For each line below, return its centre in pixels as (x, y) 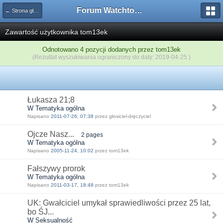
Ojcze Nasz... (51, 134)
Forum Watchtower (138, 10)
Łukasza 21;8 (51, 100)
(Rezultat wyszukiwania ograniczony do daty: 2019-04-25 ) (111, 57)
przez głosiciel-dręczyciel (122, 116)
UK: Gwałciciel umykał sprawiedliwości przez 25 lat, (119, 203)
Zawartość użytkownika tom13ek (56, 32)
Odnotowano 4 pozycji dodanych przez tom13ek (111, 50)
